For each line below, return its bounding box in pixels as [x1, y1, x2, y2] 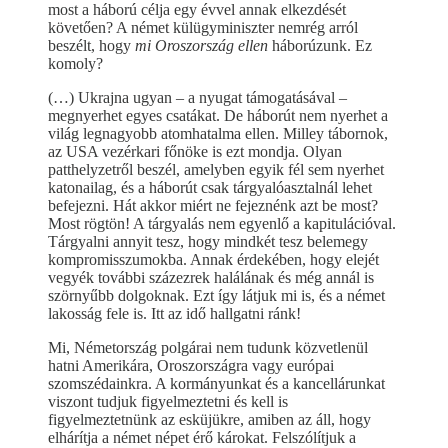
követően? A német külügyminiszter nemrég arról [48, 19, 358, 37]
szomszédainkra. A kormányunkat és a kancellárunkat [48, 375, 385, 393]
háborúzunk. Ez [272, 37, 372, 55]
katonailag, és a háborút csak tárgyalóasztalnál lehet [48, 179, 372, 197]
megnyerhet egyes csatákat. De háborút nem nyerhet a [48, 107, 388, 125]
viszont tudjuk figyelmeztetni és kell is [48, 393, 288, 411]
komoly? [48, 55, 103, 73]
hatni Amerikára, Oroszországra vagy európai [48, 357, 334, 375]
